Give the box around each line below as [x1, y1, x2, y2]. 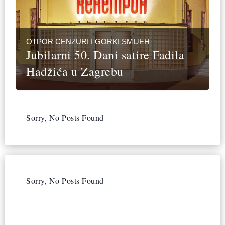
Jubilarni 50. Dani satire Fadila [26, 47, 185, 63]
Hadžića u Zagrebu [26, 63, 124, 80]
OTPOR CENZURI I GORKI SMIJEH [26, 37, 150, 46]
